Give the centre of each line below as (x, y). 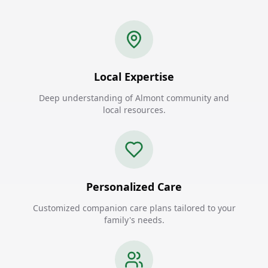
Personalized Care (134, 187)
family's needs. (134, 220)
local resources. (134, 110)
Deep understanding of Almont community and (134, 98)
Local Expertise (134, 77)
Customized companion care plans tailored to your (134, 208)
